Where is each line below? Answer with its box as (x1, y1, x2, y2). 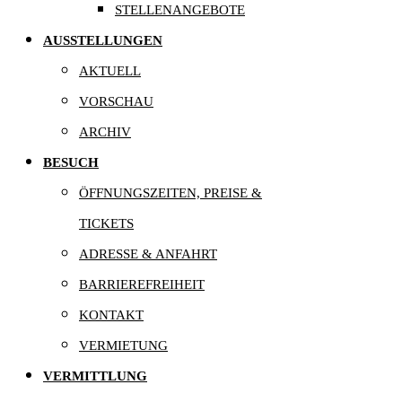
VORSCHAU (79, 94, 153, 109)
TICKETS (79, 216, 134, 232)
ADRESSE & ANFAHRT (79, 247, 217, 262)
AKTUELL (79, 64, 141, 79)
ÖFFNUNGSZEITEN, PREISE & (79, 186, 262, 201)
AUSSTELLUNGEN (43, 33, 162, 48)
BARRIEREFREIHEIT (79, 277, 205, 293)
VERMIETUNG (79, 338, 168, 354)
